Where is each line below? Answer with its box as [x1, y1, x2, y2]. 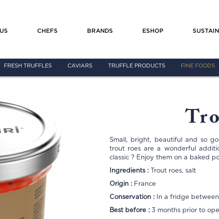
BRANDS [87, 27, 113, 34]
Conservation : [109, 194, 156, 200]
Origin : [109, 181, 134, 187]
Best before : [109, 207, 152, 214]
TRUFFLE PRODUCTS [108, 63, 165, 68]
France [134, 181, 156, 187]
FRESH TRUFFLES [4, 63, 52, 68]
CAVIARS [67, 63, 92, 68]
